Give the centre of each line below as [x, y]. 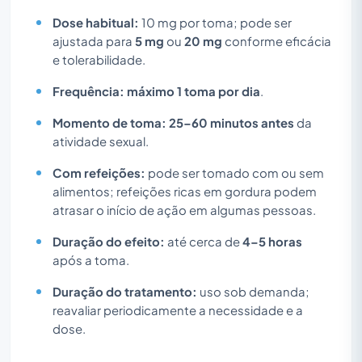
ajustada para [94, 41]
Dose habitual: [96, 22]
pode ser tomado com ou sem [235, 173]
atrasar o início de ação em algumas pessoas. [184, 210]
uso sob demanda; [253, 291]
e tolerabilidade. [99, 59]
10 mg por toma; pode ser [215, 22]
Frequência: [88, 91]
